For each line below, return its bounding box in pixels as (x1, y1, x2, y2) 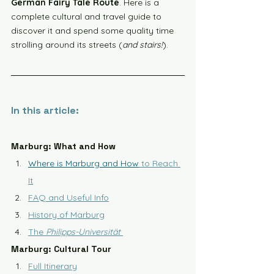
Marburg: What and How (11, 141, 116, 152)
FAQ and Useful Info (28, 192, 109, 203)
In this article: (11, 104, 79, 117)
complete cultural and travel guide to (11, 11, 164, 22)
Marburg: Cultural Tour (11, 243, 111, 254)
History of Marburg (28, 209, 105, 220)
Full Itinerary (28, 261, 77, 272)
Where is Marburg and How (28, 158, 139, 169)
